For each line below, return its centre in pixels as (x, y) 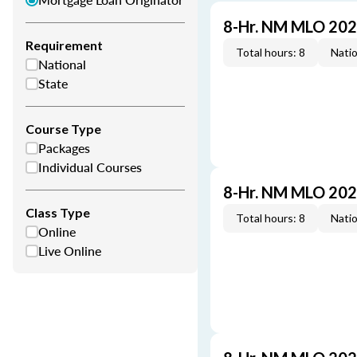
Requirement (64, 45)
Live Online (70, 251)
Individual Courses (90, 167)
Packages (64, 148)
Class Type (58, 212)
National (62, 64)
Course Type (63, 129)
